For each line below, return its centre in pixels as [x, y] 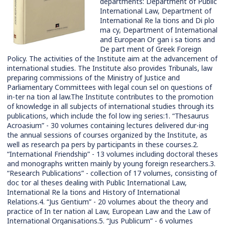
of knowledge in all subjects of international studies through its [110, 106]
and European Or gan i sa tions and [157, 40]
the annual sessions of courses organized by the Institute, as [107, 135]
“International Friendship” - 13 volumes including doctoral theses [113, 154]
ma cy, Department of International [159, 30]
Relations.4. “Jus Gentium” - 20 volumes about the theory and [107, 202]
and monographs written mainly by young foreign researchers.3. [111, 164]
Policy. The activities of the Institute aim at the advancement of [112, 59]
